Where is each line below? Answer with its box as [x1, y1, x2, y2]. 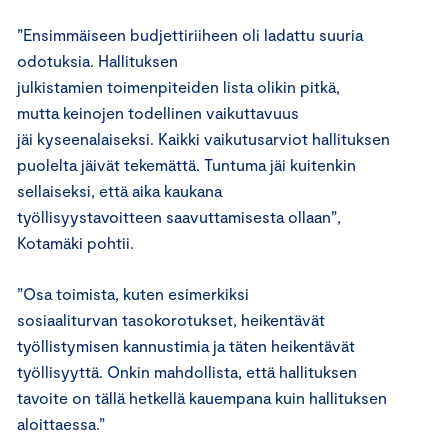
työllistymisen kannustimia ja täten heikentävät [17, 335, 355, 355]
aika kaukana [132, 180, 222, 200]
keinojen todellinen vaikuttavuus [63, 102, 299, 122]
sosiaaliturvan [17, 309, 122, 329]
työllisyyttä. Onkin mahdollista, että [17, 361, 279, 381]
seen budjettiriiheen [91, 24, 242, 44]
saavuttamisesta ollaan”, [166, 206, 341, 226]
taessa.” [49, 413, 105, 433]
